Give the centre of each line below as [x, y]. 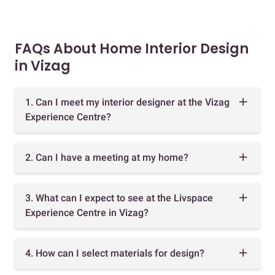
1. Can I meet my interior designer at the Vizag [127, 103]
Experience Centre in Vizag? [87, 213]
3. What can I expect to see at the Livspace [119, 198]
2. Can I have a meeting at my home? [107, 158]
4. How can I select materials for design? [115, 254]
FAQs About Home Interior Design [132, 49]
